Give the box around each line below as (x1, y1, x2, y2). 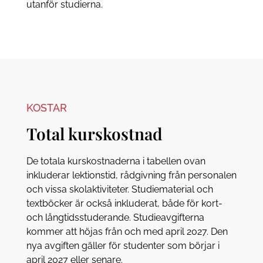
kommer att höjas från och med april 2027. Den (26, 225, 228, 237)
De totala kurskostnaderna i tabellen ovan (26, 155, 205, 167)
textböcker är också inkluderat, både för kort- (26, 197, 222, 209)
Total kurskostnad (26, 122, 163, 144)
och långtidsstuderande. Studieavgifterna (26, 211, 204, 223)
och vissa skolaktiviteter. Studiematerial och (26, 183, 213, 195)
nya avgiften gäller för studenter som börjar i (26, 240, 220, 251)
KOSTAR (26, 101, 67, 114)
